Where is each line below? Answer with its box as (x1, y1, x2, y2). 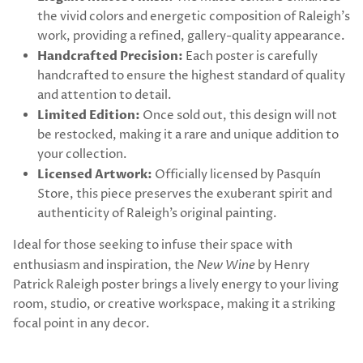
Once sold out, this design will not (140, 107, 337, 125)
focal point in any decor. (13, 315, 150, 333)
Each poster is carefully (183, 48, 318, 66)
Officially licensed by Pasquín (152, 166, 321, 184)
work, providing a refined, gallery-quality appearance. (37, 28, 345, 45)
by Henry (255, 257, 310, 275)
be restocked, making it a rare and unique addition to (37, 126, 339, 144)
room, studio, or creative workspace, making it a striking (13, 296, 335, 314)
